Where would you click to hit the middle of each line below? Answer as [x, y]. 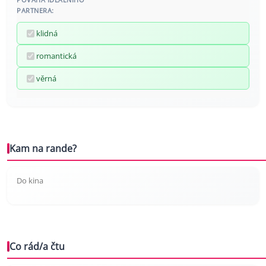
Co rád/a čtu [37, 247]
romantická [56, 56]
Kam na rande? [43, 149]
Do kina [30, 181]
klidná [47, 34]
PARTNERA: [35, 11]
